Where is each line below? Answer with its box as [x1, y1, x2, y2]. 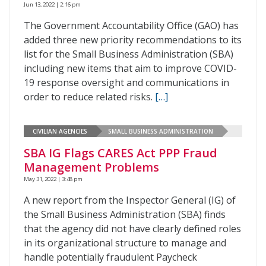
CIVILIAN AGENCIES [33, 126, 87, 135]
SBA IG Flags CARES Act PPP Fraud [24, 145, 217, 161]
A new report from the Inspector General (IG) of [24, 194, 236, 207]
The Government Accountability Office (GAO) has [24, 19, 239, 32]
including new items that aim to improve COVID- [24, 62, 237, 75]
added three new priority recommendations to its [24, 33, 242, 46]
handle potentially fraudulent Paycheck [24, 251, 197, 264]
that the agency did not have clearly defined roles [24, 222, 241, 235]
